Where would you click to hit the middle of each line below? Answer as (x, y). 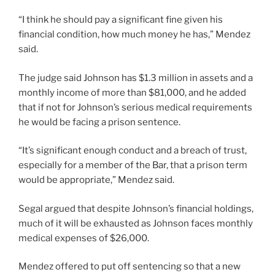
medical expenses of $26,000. (84, 238)
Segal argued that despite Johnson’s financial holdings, (136, 208)
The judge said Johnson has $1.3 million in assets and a (136, 78)
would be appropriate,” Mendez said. (96, 180)
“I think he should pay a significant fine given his (121, 20)
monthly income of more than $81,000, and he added (132, 92)
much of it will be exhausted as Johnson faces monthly (136, 223)
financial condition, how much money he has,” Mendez (134, 35)
